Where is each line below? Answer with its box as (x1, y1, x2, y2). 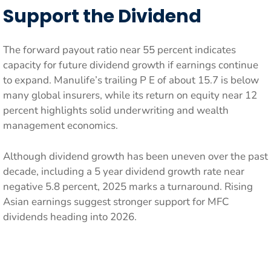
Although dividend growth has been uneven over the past (3, 149, 268, 163)
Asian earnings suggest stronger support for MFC (3, 194, 229, 209)
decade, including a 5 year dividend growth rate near (3, 164, 244, 178)
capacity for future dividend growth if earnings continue (3, 58, 258, 72)
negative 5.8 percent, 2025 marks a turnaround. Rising (3, 179, 253, 194)
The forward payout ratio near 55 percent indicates (3, 43, 236, 57)
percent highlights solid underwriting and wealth (3, 103, 229, 117)
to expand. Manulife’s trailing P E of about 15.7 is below (3, 73, 259, 87)
